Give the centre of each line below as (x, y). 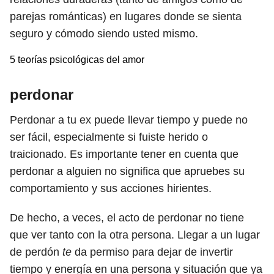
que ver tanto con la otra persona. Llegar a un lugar (135, 235)
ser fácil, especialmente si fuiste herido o (109, 137)
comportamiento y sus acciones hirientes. (111, 188)
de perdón (36, 252)
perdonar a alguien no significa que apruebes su (127, 171)
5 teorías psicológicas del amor (77, 60)
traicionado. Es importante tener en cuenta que (124, 154)
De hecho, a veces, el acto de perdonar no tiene (127, 218)
